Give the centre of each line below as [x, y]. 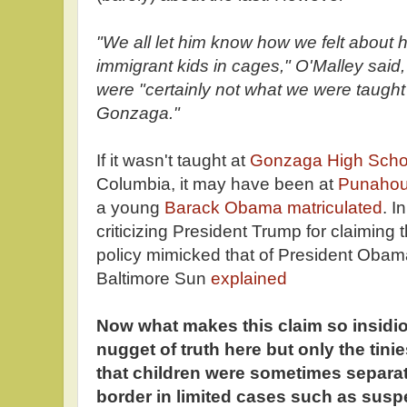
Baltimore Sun [154, 279]
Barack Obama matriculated [273, 208]
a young [130, 208]
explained [249, 279]
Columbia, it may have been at [215, 184]
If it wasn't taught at [173, 161]
